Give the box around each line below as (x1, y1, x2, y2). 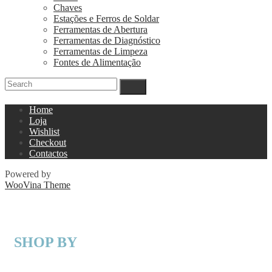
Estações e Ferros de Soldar (53, 13, 159, 24)
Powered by (5, 169, 51, 180)
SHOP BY (14, 234, 77, 251)
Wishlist (29, 126, 59, 137)
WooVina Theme (5, 180, 70, 191)
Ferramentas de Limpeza (53, 46, 148, 57)
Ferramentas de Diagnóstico (53, 35, 160, 46)
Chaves (53, 2, 82, 13)
